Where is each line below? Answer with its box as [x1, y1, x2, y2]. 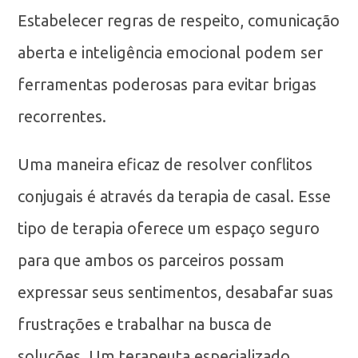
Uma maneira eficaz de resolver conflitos [18, 155, 313, 173]
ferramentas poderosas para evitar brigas [18, 75, 317, 93]
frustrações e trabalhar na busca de [18, 315, 272, 333]
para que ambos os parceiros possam [18, 251, 285, 269]
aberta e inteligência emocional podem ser [18, 43, 324, 62]
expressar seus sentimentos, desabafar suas [18, 283, 334, 301]
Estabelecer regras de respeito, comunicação [18, 11, 340, 30]
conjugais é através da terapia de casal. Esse [18, 187, 332, 205]
